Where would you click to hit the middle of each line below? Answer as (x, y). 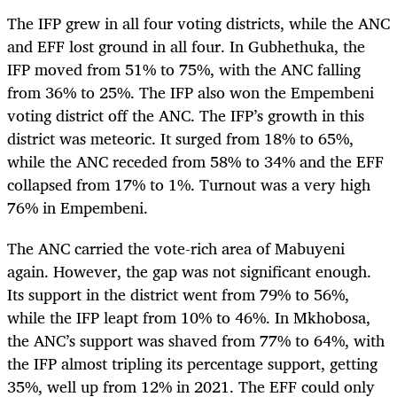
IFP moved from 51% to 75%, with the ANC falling (184, 69)
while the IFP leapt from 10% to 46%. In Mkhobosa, (189, 317)
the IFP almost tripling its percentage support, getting (192, 363)
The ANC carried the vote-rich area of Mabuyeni (176, 248)
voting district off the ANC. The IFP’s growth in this (186, 115)
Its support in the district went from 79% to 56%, (178, 294)
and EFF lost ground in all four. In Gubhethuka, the (186, 46)
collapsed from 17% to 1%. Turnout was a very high (189, 184)
